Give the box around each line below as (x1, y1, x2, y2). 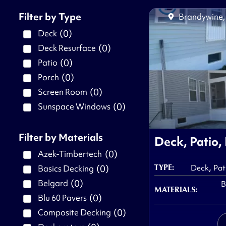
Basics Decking (37, 162, 94, 174)
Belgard (37, 177, 68, 189)
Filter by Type (18, 10, 81, 23)
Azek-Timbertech (37, 148, 102, 159)
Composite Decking (37, 206, 111, 218)
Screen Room (37, 86, 87, 97)
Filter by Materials (18, 130, 103, 144)
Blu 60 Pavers (37, 192, 87, 203)
